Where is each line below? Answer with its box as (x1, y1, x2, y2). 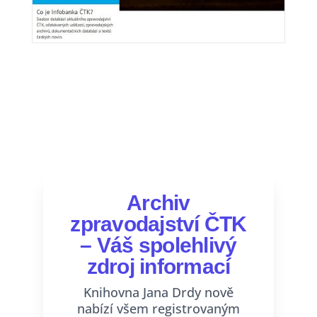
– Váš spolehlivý (80, 234, 237, 258)
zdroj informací (86, 255, 231, 279)
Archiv (127, 191, 190, 215)
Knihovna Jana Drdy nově (83, 284, 234, 301)
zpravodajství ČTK (70, 212, 247, 236)
